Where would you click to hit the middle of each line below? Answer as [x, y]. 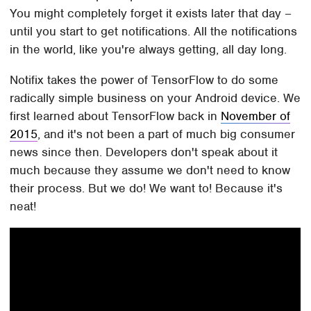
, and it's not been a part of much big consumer [167, 134]
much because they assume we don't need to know [150, 170]
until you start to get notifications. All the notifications [154, 31]
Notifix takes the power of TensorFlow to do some [144, 79]
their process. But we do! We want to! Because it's [146, 188]
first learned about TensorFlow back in [116, 116]
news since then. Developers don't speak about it [144, 152]
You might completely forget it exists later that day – [151, 13]
